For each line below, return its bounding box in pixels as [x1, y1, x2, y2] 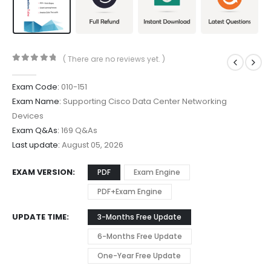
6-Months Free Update [97, 231, 182, 242]
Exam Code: [12, 81, 59, 93]
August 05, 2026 [60, 139, 123, 151]
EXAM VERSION [12, 166, 73, 178]
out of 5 [18, 64, 65, 73]
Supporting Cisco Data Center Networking [61, 96, 227, 108]
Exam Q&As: [12, 125, 59, 137]
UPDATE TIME [12, 211, 67, 223]
